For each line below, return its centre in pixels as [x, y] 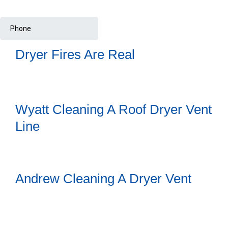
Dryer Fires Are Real [75, 55]
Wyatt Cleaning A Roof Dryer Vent [113, 110]
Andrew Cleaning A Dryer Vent [103, 179]
